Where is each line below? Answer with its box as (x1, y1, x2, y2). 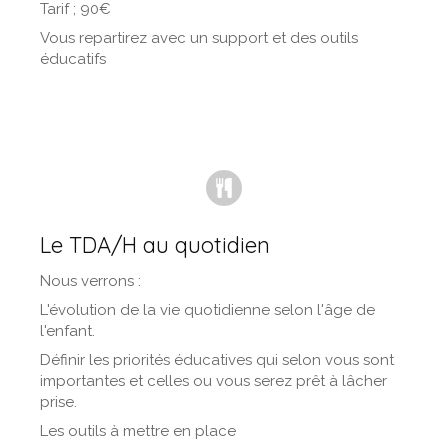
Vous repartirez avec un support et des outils (40, 29, 358, 47)
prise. (40, 393, 77, 411)
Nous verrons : (40, 272, 145, 290)
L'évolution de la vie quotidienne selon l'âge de (40, 301, 375, 319)
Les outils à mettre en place (40, 422, 236, 440)
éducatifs (40, 50, 106, 68)
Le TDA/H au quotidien (40, 231, 270, 259)
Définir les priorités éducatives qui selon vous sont (40, 351, 394, 369)
